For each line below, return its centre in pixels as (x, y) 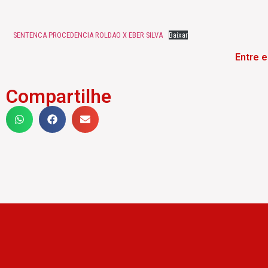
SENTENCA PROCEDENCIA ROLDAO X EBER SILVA (88, 35)
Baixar (178, 35)
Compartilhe (59, 97)
